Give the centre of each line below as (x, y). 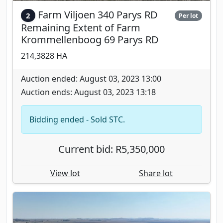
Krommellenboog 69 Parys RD (90, 39)
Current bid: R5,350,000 (111, 149)
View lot (65, 173)
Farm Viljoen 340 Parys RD (98, 14)
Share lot (156, 173)
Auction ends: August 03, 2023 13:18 (88, 92)
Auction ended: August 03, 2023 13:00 (91, 78)
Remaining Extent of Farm (81, 27)
